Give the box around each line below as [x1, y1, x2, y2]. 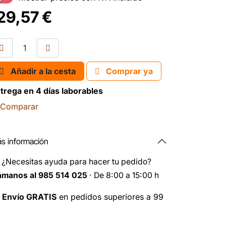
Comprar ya [104, 66, 153, 77]
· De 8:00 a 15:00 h [87, 171, 159, 181]
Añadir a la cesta [11, 66, 76, 77]
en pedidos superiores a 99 [56, 192, 163, 202]
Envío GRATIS [2, 192, 56, 202]
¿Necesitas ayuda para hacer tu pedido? [2, 157, 151, 167]
